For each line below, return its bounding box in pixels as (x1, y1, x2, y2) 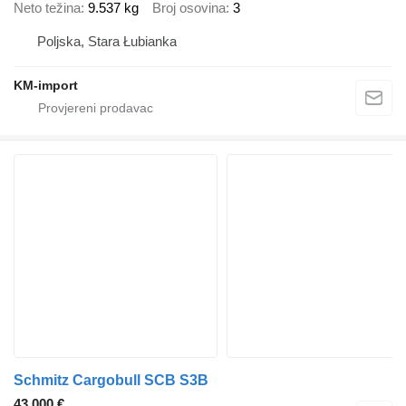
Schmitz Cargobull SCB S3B (14, 372, 208, 388)
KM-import (14, 78, 78, 92)
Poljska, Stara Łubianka (37, 34, 177, 49)
